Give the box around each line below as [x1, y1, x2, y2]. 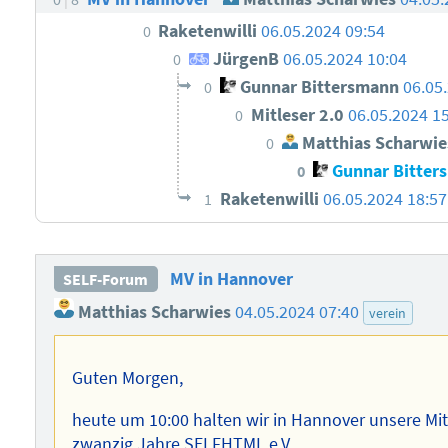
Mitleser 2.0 [250, 104, 348, 127]
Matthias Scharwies [73, 301, 231, 324]
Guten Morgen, [72, 367, 184, 390]
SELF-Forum [63, 269, 149, 290]
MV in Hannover [169, 268, 293, 291]
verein [369, 304, 407, 323]
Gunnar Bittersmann [235, 76, 399, 99]
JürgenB [209, 48, 280, 71]
